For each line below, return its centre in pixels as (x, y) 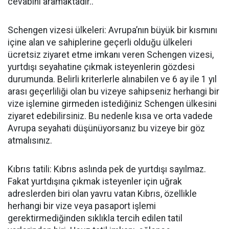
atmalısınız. (30, 141)
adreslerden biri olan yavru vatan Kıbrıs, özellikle (102, 194)
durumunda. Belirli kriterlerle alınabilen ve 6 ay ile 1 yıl (112, 79)
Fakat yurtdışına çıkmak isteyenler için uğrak (95, 181)
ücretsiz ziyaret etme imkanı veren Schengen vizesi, (111, 55)
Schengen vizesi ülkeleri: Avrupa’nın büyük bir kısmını (112, 30)
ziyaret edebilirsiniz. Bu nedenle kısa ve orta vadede (110, 116)
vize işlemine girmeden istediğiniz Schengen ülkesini (112, 104)
